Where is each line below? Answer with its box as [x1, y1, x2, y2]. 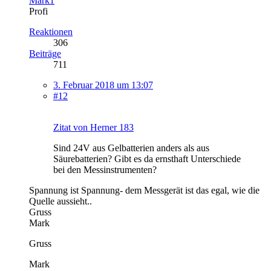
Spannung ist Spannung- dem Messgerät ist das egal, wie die [29, 184, 260, 195]
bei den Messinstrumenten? [53, 164, 157, 175]
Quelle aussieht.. [29, 195, 92, 206]
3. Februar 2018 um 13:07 [53, 79, 153, 90]
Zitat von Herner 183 [53, 122, 134, 132]
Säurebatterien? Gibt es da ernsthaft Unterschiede [53, 153, 241, 164]
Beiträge [29, 48, 61, 59]
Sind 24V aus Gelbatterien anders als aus [53, 142, 209, 153]
